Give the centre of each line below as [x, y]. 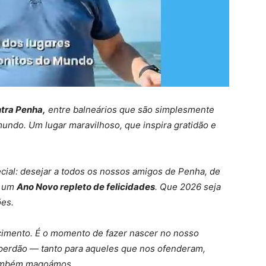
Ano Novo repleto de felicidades [86, 187]
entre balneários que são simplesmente [130, 110]
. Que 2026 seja [188, 187]
